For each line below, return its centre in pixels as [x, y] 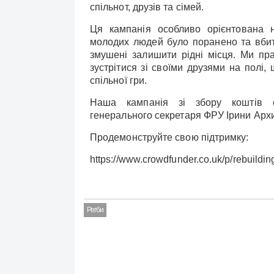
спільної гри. [119, 80]
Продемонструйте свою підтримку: [169, 137]
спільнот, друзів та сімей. [147, 7]
